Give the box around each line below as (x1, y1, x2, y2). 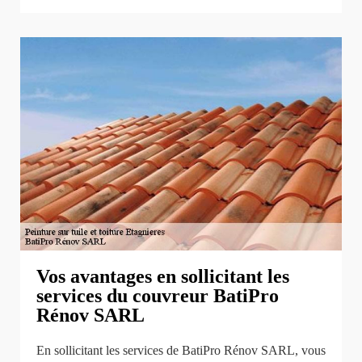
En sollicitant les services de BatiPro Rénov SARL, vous (36, 343, 326, 357)
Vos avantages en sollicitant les (36, 265, 289, 287)
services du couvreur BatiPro (36, 284, 279, 306)
